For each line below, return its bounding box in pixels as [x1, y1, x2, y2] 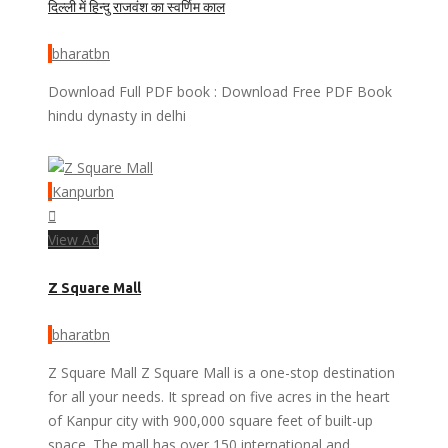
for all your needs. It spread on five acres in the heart [48, 387, 390, 407]
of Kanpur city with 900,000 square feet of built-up [48, 411, 373, 431]
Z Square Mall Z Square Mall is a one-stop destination [48, 363, 395, 383]
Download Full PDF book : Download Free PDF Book [48, 82, 396, 102]
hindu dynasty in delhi [48, 106, 186, 126]
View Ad [48, 230, 99, 250]
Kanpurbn [52, 182, 114, 202]
